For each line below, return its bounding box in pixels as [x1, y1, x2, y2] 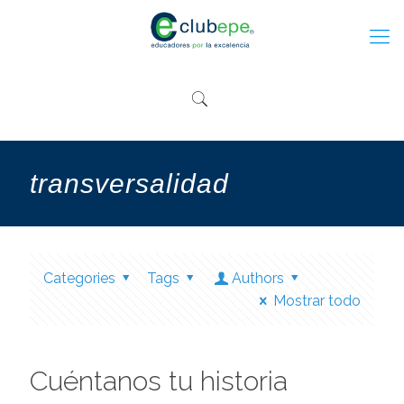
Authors [232, 270, 285, 287]
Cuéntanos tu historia [30, 365, 288, 397]
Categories [43, 270, 115, 287]
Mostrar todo [273, 292, 361, 309]
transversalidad [30, 169, 229, 198]
